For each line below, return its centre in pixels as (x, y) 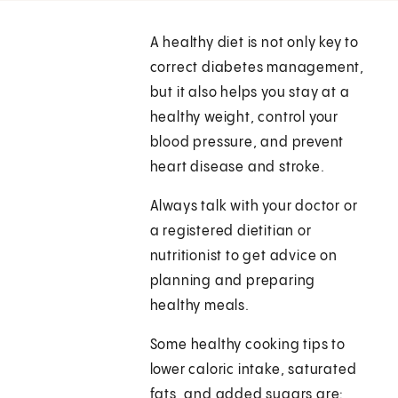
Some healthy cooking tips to (248, 346)
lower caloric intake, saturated (253, 370)
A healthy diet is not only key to (255, 44)
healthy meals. (199, 306)
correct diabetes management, (257, 68)
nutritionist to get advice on (243, 257)
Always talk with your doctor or (254, 207)
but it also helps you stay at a (250, 93)
